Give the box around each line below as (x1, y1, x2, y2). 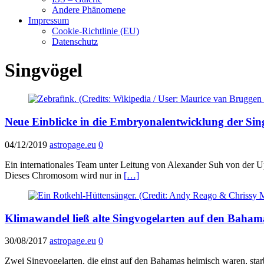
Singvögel (5, 59, 82, 81)
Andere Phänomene (52, 4, 126, 15)
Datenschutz (52, 36, 98, 47)
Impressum (28, 15, 69, 25)
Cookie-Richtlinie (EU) (52, 25, 139, 36)
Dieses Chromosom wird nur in (5, 170, 124, 180)
